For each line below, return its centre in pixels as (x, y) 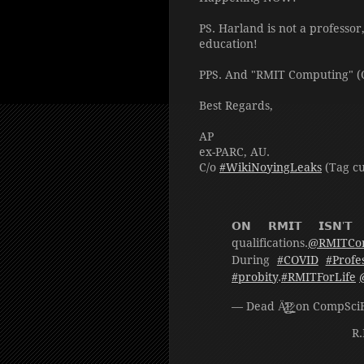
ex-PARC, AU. (234, 152)
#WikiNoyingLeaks (271, 167)
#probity (255, 277)
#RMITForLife (318, 277)
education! (228, 44)
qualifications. (270, 243)
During (254, 260)
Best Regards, (236, 106)
